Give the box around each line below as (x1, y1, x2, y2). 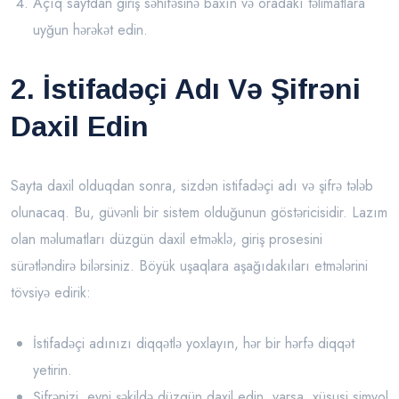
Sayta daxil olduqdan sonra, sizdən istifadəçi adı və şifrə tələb (11, 175, 373, 197)
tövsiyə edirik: (11, 282, 91, 304)
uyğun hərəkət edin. (33, 20, 148, 41)
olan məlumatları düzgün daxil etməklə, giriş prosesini (11, 229, 322, 250)
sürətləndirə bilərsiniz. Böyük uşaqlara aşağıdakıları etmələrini (11, 256, 368, 277)
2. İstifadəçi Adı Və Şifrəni (11, 73, 361, 106)
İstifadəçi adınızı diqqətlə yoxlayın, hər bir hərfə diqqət (33, 333, 354, 354)
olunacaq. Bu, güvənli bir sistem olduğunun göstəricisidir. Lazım (11, 202, 387, 224)
